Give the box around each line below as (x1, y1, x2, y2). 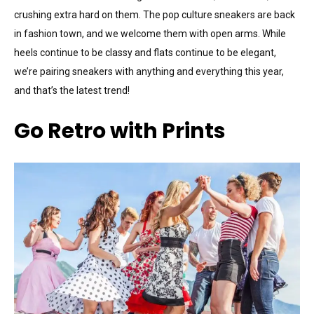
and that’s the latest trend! (14, 84, 132, 96)
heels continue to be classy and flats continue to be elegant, (14, 46, 276, 58)
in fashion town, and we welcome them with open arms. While (14, 27, 286, 39)
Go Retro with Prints (14, 116, 226, 146)
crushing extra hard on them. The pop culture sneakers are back (14, 8, 295, 20)
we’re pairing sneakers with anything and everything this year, (14, 65, 284, 77)
